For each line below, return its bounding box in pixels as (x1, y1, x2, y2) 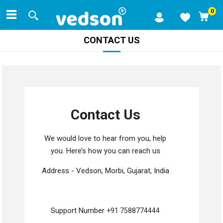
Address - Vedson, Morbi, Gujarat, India (41, 166, 169, 176)
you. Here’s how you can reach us (50, 146, 160, 156)
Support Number (51, 206, 107, 216)
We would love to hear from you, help (44, 134, 167, 143)
